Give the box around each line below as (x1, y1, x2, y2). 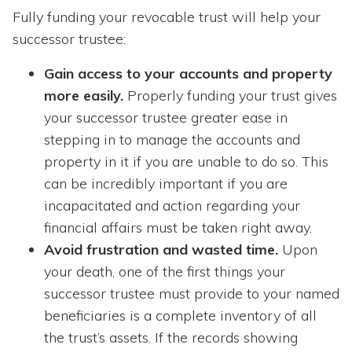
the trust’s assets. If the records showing (44, 328, 298, 347)
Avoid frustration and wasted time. (44, 240, 278, 259)
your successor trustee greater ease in (44, 108, 288, 127)
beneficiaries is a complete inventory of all (44, 306, 317, 325)
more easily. (44, 86, 123, 105)
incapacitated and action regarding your (44, 196, 300, 215)
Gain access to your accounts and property (44, 64, 332, 83)
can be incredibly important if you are (44, 174, 288, 193)
